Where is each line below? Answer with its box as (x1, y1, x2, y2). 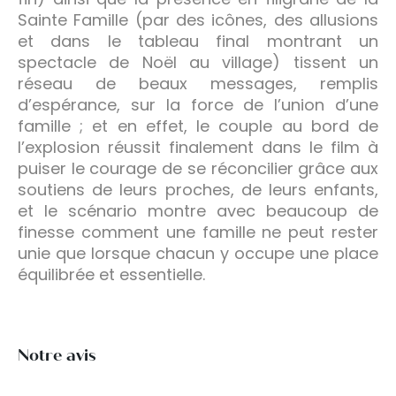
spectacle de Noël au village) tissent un (18, 50, 378, 73)
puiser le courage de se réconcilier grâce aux (18, 156, 378, 179)
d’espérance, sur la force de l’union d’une (18, 93, 378, 116)
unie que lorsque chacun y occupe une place (18, 241, 378, 264)
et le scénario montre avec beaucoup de (18, 199, 378, 222)
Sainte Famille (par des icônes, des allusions (18, 8, 378, 31)
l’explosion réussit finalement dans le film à (18, 135, 378, 158)
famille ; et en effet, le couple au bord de (18, 114, 378, 137)
